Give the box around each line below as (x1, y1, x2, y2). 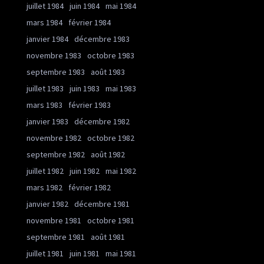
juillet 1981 (27, 248, 64, 259)
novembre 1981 (27, 215, 81, 226)
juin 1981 (70, 248, 100, 259)
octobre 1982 (87, 133, 134, 143)
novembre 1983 (27, 50, 81, 61)
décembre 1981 (74, 199, 130, 209)
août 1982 (91, 149, 125, 160)
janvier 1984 (27, 34, 68, 44)
